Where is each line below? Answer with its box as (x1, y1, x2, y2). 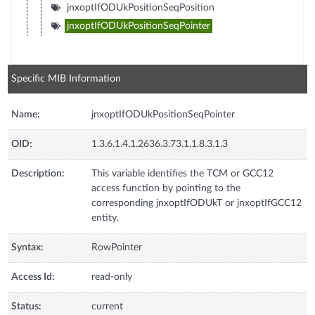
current (91, 301, 124, 311)
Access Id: (11, 271, 56, 282)
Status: (11, 301, 42, 311)
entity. (91, 212, 120, 223)
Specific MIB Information (11, 73, 122, 84)
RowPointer (91, 242, 143, 252)
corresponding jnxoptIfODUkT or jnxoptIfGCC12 (91, 198, 302, 208)
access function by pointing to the (91, 183, 241, 193)
